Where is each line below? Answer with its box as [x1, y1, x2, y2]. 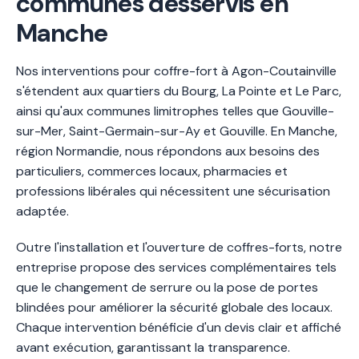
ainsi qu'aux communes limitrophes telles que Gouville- [16, 102, 334, 119]
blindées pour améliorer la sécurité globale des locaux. [16, 298, 333, 316]
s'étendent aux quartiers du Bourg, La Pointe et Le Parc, [16, 82, 341, 99]
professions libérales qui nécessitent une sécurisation [16, 182, 330, 200]
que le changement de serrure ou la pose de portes [16, 278, 318, 296]
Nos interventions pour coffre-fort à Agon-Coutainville [16, 62, 337, 79]
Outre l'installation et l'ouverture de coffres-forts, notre [16, 238, 342, 256]
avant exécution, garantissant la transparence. [16, 338, 290, 356]
